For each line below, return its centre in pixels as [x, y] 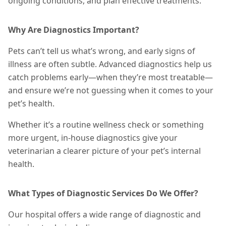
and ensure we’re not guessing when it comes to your [111, 90]
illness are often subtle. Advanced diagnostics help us [110, 64]
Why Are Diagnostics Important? [74, 30]
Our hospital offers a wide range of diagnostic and [104, 214]
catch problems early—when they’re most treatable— [110, 77]
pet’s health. [31, 103]
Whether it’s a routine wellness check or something [106, 125]
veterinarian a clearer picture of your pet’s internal [104, 151]
